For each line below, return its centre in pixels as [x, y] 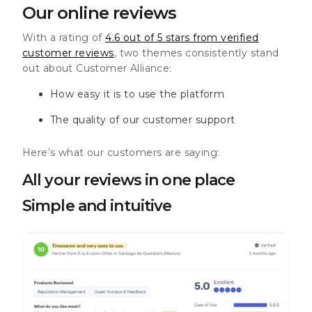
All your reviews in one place [129, 180]
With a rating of [64, 37]
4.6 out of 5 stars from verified [182, 37]
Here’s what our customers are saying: [121, 152]
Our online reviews [99, 13]
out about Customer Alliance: [97, 68]
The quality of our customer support [143, 119]
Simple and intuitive [97, 205]
